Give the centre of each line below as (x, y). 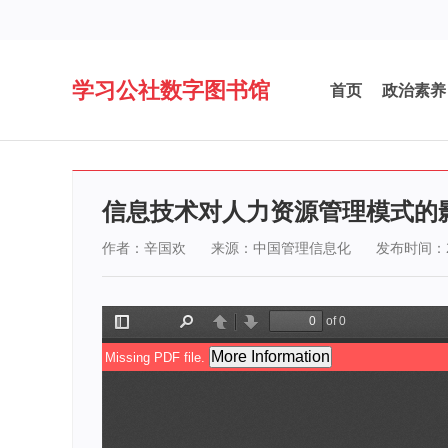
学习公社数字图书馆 (171, 89)
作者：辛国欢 (144, 247)
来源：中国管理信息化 (281, 247)
